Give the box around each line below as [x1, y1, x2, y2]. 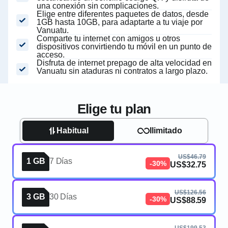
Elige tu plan [77, 101, 151, 117]
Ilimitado [150, 126, 182, 135]
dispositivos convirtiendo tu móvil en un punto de [37, 42, 212, 51]
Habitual [56, 126, 89, 135]
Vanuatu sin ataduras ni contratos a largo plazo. [37, 67, 208, 75]
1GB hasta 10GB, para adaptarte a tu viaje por [37, 18, 203, 26]
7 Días [49, 157, 72, 165]
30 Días [49, 192, 77, 201]
